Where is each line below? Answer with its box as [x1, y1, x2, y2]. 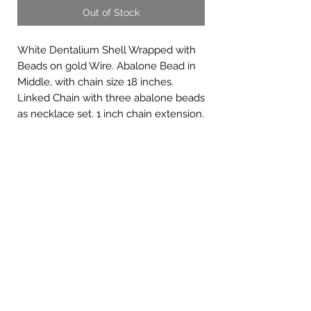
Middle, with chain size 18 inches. [17, 76, 174, 89]
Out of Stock [83, 7, 140, 19]
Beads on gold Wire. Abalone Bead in [17, 60, 196, 73]
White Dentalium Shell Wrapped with [17, 44, 196, 57]
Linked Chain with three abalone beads [17, 92, 205, 105]
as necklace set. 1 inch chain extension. [17, 108, 204, 121]
